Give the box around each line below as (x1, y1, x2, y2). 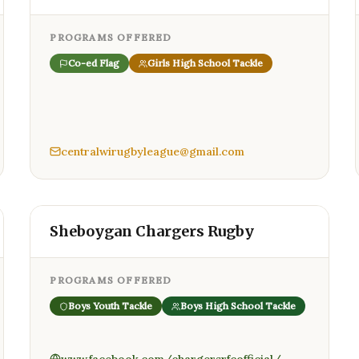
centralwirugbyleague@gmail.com (61, 144, 245, 159)
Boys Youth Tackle (68, 300, 153, 312)
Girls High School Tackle (147, 57, 264, 69)
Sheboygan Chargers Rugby (50, 222, 255, 240)
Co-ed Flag (68, 57, 120, 69)
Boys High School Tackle (180, 300, 296, 312)
